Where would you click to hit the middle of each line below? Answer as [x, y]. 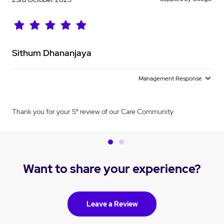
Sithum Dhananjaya [52, 52]
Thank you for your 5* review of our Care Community [93, 111]
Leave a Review [112, 204]
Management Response [170, 78]
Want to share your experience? [112, 168]
